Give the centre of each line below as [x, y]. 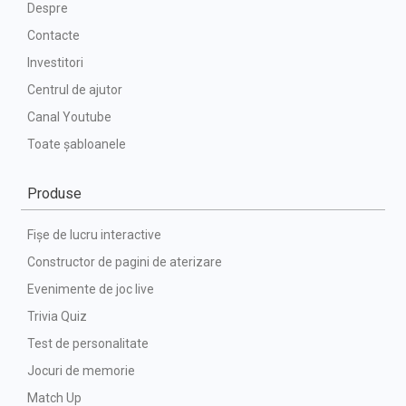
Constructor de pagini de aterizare [125, 262]
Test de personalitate [88, 344]
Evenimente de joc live [91, 290]
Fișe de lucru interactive [94, 235]
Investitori [55, 63]
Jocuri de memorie [81, 371]
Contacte [53, 36]
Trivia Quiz [57, 317]
